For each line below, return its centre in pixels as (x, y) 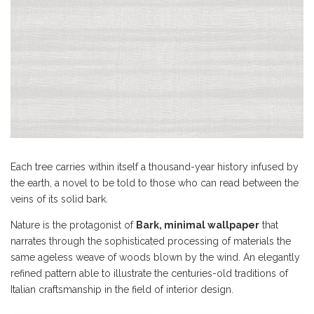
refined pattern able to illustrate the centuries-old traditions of (149, 273)
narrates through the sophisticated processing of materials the (151, 241)
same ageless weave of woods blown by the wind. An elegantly (155, 257)
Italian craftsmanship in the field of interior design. (122, 289)
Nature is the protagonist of (73, 225)
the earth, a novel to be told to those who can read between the (155, 183)
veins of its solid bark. (59, 199)
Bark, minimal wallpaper (198, 225)
